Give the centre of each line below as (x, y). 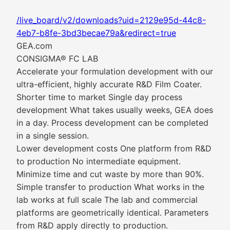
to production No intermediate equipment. (99, 161)
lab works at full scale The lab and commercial (107, 200)
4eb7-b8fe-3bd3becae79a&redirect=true (96, 33)
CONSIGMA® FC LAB (57, 59)
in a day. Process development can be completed (112, 123)
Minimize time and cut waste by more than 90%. (110, 174)
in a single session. (53, 136)
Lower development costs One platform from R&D (114, 148)
